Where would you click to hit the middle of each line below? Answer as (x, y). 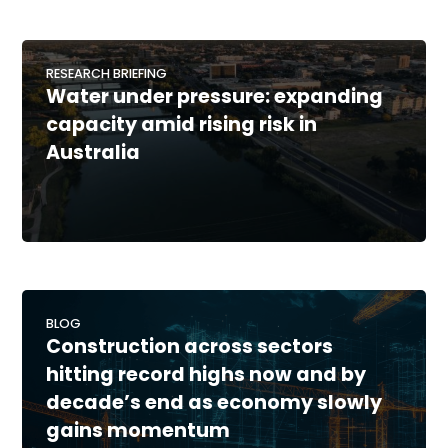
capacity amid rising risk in (182, 125)
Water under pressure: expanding (215, 97)
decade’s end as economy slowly (214, 403)
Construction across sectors (190, 347)
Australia (93, 153)
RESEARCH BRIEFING (107, 74)
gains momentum (138, 431)
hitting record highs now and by (206, 375)
